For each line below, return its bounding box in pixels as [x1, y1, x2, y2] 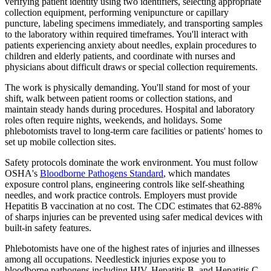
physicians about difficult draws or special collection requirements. [5, 62, 258, 73]
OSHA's [5, 168, 40, 179]
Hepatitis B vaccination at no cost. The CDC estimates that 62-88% [5, 201, 261, 212]
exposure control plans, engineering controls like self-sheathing [5, 179, 244, 190]
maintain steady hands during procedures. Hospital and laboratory [5, 104, 255, 115]
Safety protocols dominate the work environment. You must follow [5, 157, 258, 168]
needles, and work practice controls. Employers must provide [5, 190, 237, 201]
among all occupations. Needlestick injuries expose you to [5, 254, 226, 265]
